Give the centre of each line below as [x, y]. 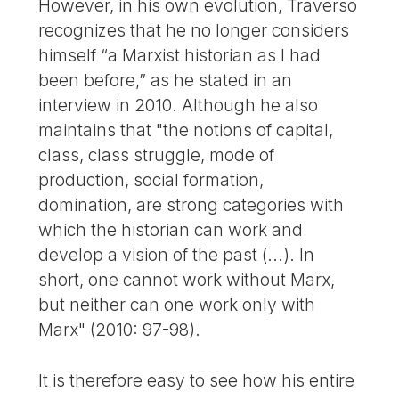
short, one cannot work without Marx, [187, 280]
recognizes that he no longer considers [194, 31]
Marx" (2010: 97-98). [120, 330]
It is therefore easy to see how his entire [197, 381]
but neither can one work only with [177, 305]
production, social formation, [151, 180]
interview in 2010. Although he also [179, 106]
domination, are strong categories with [191, 205]
